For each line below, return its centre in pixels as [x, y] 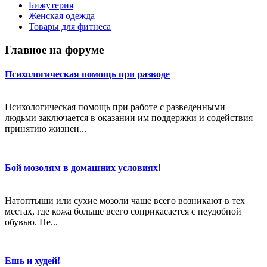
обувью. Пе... [31, 222]
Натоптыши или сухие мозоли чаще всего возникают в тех [125, 200]
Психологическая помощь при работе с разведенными [115, 107]
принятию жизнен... [46, 129]
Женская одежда [62, 16]
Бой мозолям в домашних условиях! [83, 167]
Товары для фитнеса [70, 27]
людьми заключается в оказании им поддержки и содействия [129, 118]
